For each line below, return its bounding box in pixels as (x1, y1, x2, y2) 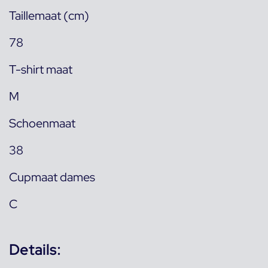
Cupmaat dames (9, 169, 95, 185)
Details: (9, 240, 61, 260)
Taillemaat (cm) (9, 8, 89, 24)
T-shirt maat (9, 62, 72, 78)
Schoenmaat (9, 115, 75, 132)
